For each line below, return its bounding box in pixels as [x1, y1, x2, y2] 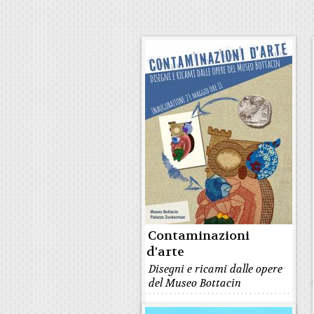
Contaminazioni [148, 228, 250, 244]
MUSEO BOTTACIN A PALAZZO [149, 301, 285, 312]
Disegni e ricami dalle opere [149, 262, 282, 276]
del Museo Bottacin [149, 276, 241, 290]
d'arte [146, 244, 184, 260]
